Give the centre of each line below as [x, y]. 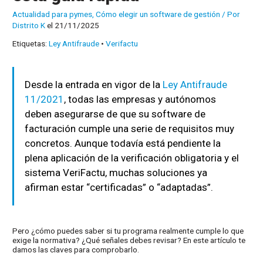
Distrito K [29, 25]
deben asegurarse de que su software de [115, 114]
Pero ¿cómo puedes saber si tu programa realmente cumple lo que [128, 231]
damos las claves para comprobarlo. [76, 250]
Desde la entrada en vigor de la [94, 85]
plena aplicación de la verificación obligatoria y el [132, 158]
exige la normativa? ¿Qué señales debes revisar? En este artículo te [129, 240]
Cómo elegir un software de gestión [158, 14]
